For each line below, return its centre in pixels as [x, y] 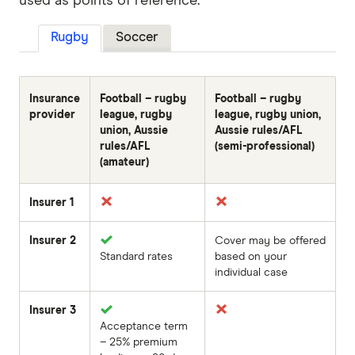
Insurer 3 [53, 310]
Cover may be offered [270, 240]
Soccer [137, 37]
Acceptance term [144, 326]
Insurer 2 [53, 240]
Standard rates [136, 256]
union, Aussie [134, 130]
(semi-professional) [265, 146]
